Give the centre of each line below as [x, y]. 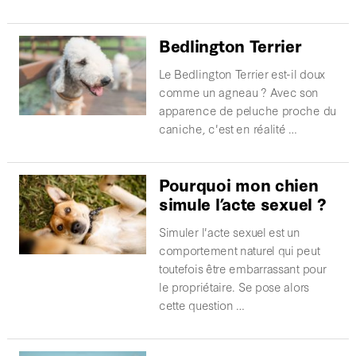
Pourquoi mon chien [238, 184]
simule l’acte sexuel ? [242, 203]
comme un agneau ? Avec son [239, 92]
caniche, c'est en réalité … [228, 129]
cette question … [202, 305]
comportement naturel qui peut [239, 250]
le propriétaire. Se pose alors [234, 287]
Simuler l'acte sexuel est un [229, 232]
